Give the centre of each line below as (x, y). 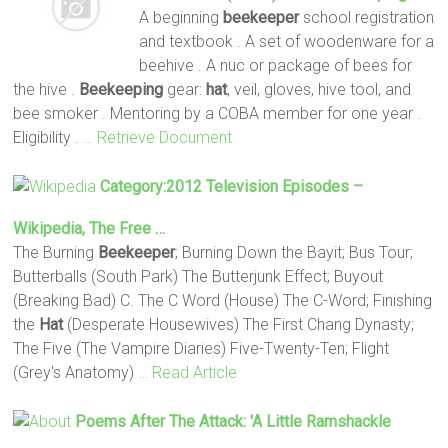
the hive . (46, 89)
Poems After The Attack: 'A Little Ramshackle (233, 421)
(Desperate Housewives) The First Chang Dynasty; (239, 324)
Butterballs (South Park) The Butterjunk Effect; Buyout (198, 276)
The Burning (56, 252)
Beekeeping (121, 89)
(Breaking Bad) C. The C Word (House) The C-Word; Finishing (223, 300)
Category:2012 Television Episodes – (232, 186)
